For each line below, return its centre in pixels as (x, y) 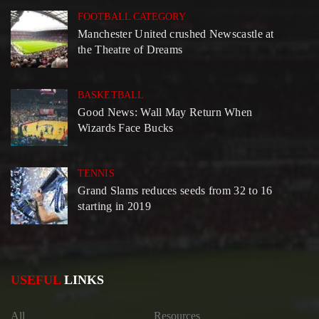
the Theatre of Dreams (130, 50)
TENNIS (96, 174)
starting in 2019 (114, 206)
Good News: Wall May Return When (165, 113)
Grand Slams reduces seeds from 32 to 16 (175, 191)
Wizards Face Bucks (126, 128)
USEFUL (36, 280)
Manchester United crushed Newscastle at (176, 34)
